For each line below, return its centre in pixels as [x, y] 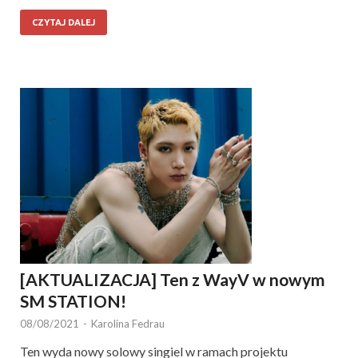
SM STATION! [73, 300]
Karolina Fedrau [128, 323]
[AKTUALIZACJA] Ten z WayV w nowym [173, 279]
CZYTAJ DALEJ [64, 22]
